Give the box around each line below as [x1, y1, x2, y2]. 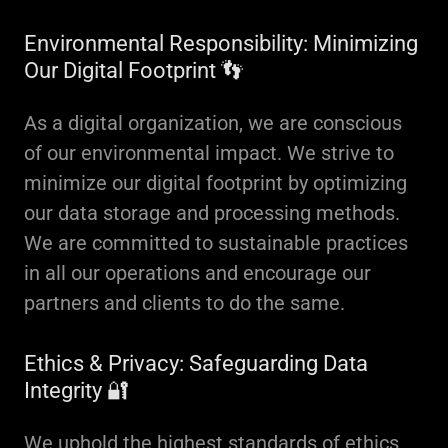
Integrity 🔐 [24, 378, 129, 403]
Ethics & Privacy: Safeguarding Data [24, 351, 368, 376]
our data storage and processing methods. [24, 201, 400, 225]
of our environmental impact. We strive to [24, 141, 394, 165]
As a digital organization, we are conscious [24, 111, 402, 135]
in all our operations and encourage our [24, 261, 371, 285]
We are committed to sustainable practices [24, 231, 408, 255]
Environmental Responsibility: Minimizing [24, 31, 418, 56]
